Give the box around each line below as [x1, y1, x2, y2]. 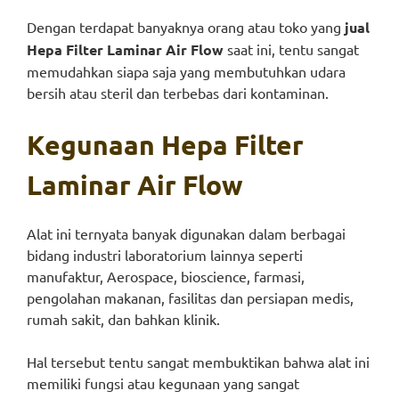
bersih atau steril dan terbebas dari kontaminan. [27, 84, 329, 102]
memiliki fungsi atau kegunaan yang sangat [27, 374, 299, 392]
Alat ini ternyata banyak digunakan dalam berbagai [27, 224, 346, 242]
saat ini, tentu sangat [224, 40, 359, 58]
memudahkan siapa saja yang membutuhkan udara [27, 62, 346, 80]
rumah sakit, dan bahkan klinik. [27, 310, 220, 328]
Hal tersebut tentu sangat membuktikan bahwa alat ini [27, 353, 370, 370]
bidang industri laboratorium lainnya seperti [27, 246, 303, 264]
